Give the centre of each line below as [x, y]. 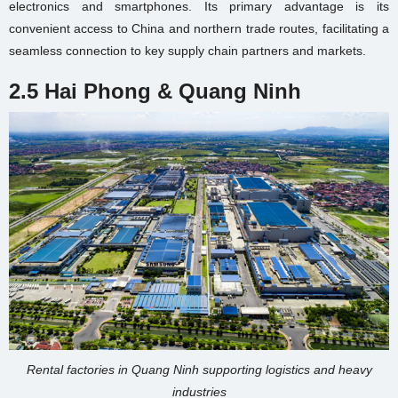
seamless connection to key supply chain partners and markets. [187, 50]
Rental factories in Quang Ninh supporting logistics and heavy [199, 370]
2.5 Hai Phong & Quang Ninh [155, 91]
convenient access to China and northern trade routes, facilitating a [199, 28]
